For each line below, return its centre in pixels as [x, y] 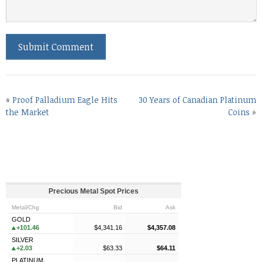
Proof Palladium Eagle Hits [65, 100]
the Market [27, 112]
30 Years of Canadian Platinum [197, 100]
